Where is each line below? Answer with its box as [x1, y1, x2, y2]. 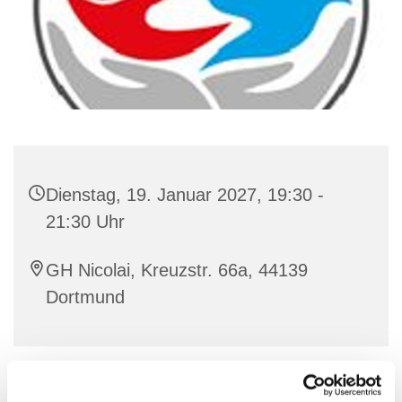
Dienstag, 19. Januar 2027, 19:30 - [46, 185, 324, 205]
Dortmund [46, 287, 125, 308]
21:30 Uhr [46, 212, 125, 232]
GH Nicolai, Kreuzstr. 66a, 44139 [46, 260, 308, 281]
